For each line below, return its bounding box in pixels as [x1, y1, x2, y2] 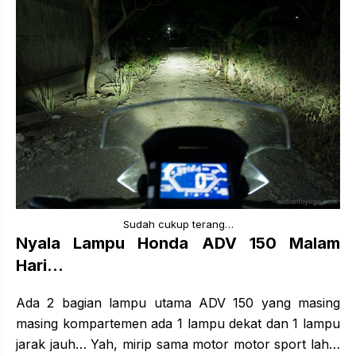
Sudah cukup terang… [122, 217, 234, 230]
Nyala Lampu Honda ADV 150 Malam [16, 233, 340, 253]
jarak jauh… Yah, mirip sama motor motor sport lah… [16, 335, 340, 352]
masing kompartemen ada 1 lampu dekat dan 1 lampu [16, 315, 340, 331]
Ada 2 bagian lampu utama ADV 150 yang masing [16, 294, 340, 311]
